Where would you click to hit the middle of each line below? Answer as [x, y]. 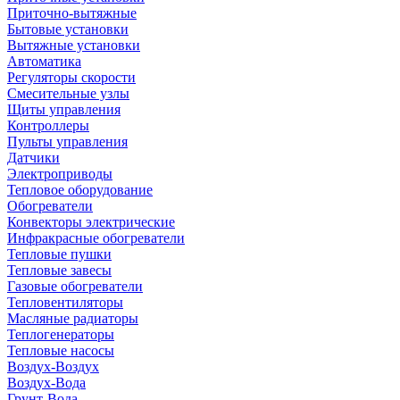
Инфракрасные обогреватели [96, 238]
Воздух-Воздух [53, 367]
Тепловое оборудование [80, 190]
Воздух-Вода [46, 383]
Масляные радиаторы [73, 318]
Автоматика [44, 61]
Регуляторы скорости [71, 77]
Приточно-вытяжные [72, 13]
